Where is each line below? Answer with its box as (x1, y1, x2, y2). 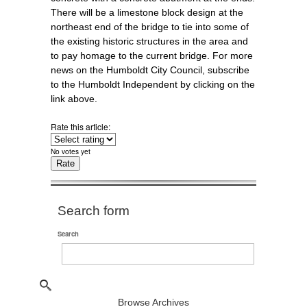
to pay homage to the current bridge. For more (51, 50, 253, 61)
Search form (58, 204, 130, 218)
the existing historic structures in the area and (51, 36, 248, 47)
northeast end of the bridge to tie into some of (51, 21, 249, 32)
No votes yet (51, 146, 90, 156)
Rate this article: (51, 121, 112, 132)
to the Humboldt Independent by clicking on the (51, 79, 255, 90)
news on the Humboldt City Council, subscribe (51, 64, 249, 75)
